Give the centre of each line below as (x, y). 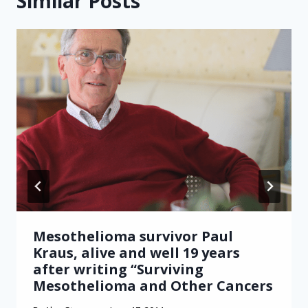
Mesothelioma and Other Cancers (153, 286)
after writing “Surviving (118, 269)
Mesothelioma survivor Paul (133, 236)
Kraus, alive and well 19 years (136, 253)
